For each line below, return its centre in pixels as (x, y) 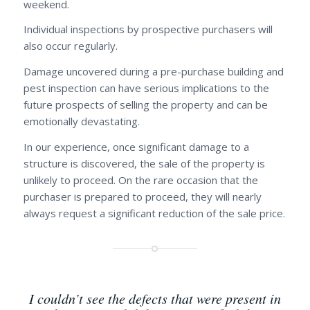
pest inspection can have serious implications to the (146, 88)
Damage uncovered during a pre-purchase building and (153, 72)
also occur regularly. (70, 46)
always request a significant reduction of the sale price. (154, 213)
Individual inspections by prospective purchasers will (148, 29)
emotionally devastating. (81, 121)
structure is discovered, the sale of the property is (144, 163)
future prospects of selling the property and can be (145, 105)
